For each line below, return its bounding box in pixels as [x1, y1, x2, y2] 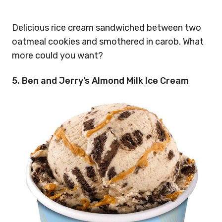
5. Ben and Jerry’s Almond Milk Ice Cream [12, 75, 189, 86]
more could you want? [12, 50, 103, 61]
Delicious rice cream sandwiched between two [12, 22, 201, 33]
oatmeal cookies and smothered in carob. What [12, 36, 204, 47]
